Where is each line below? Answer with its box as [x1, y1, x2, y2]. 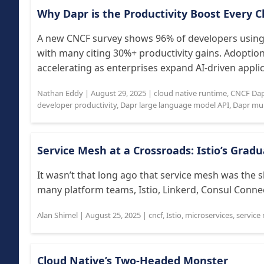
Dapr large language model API [120, 100, 229, 110]
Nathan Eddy [37, 88, 83, 98]
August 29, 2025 [91, 88, 146, 98]
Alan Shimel [37, 210, 78, 220]
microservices [185, 210, 233, 220]
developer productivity [37, 100, 117, 110]
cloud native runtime [154, 88, 227, 98]
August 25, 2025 [85, 210, 141, 220]
